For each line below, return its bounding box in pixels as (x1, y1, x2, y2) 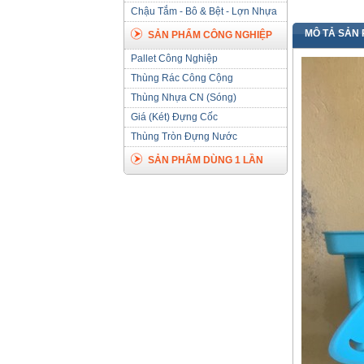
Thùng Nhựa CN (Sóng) (131, 92, 236, 103)
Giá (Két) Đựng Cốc (131, 111, 218, 123)
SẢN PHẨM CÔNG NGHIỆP (148, 29, 272, 41)
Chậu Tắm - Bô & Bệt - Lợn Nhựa (131, 6, 277, 17)
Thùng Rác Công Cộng (131, 72, 233, 84)
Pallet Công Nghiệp (131, 53, 218, 64)
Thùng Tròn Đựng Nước (131, 131, 237, 142)
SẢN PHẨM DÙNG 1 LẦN (148, 154, 263, 166)
